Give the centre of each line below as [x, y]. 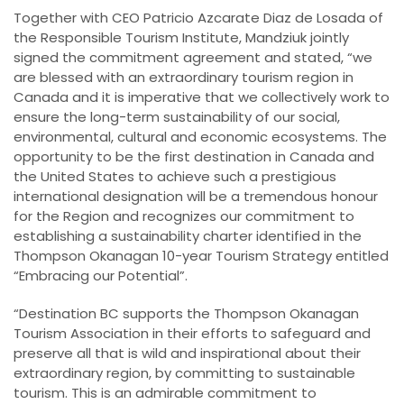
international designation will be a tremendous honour [196, 196]
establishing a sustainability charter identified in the [188, 235]
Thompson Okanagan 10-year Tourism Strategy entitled [201, 255]
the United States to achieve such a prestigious [175, 176]
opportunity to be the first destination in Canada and [194, 156]
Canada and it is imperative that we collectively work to [202, 96]
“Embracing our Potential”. [101, 275]
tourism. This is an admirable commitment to [165, 392]
